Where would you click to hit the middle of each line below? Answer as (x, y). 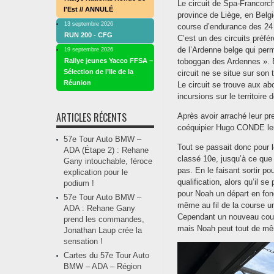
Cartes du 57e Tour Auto (106, 256)
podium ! (79, 183)
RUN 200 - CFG (88, 35)
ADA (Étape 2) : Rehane (106, 150)
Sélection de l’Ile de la (98, 72)
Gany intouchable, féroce (108, 161)
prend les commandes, (104, 220)
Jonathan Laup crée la (103, 231)
